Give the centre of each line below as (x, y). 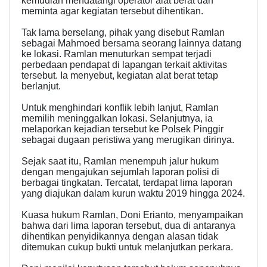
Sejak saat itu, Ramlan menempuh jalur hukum (120, 162)
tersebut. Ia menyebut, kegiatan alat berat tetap (120, 76)
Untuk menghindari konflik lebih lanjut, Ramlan (120, 108)
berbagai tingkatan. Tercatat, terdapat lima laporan (127, 183)
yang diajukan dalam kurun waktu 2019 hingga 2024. (133, 194)
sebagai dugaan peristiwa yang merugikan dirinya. (128, 140)
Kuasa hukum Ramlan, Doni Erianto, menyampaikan (132, 215)
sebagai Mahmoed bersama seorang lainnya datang (131, 44)
